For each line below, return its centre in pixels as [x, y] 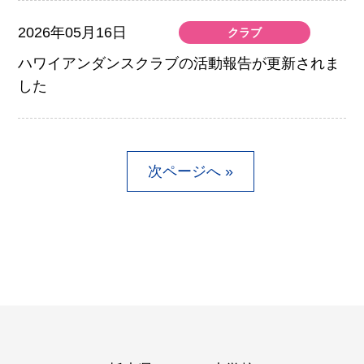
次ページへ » [190, 171]
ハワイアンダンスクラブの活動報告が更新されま [179, 63]
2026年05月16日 [73, 32]
